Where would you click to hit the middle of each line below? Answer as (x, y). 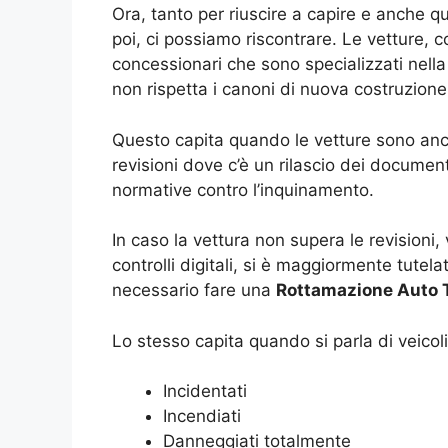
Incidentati (205, 391)
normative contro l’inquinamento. (243, 189)
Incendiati (202, 416)
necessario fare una (194, 290)
